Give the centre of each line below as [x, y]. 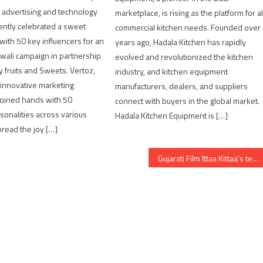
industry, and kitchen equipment [172, 72]
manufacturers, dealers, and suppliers [182, 86]
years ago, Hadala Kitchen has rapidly [181, 42]
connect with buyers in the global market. [188, 101]
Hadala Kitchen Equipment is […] [172, 116]
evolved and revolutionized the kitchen [184, 57]
